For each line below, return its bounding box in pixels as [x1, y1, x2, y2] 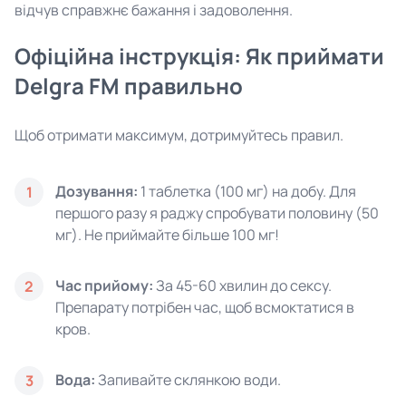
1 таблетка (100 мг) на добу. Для [138, 181, 356, 201]
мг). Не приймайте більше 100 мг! [55, 225, 279, 245]
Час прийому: [55, 275, 153, 295]
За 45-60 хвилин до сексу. [153, 275, 332, 295]
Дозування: [55, 181, 138, 201]
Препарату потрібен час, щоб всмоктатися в [55, 297, 354, 317]
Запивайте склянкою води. [95, 370, 281, 390]
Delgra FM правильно [14, 71, 243, 101]
